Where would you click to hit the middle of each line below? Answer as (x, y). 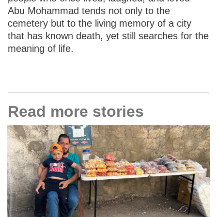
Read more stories (76, 111)
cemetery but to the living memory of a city (100, 23)
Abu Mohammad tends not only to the (89, 10)
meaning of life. (41, 48)
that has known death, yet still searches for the (108, 36)
